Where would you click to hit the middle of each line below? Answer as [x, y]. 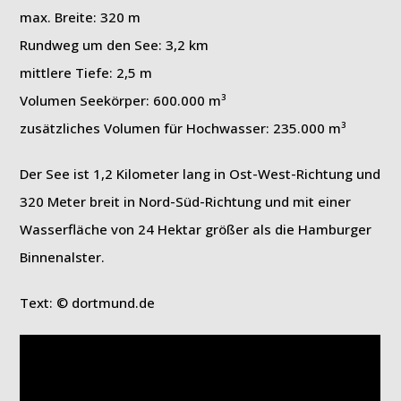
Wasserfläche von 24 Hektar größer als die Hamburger [196, 229]
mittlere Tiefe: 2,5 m [86, 73]
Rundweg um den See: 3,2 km [115, 45]
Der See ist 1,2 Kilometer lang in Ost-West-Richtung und [200, 174]
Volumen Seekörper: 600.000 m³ [123, 100]
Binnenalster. [63, 257]
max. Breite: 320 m [81, 17]
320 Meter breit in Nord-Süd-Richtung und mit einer [186, 201]
